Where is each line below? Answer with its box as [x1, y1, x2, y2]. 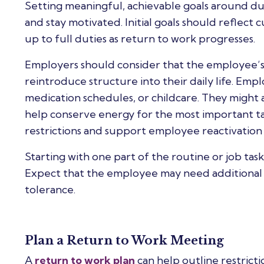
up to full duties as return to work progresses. [25, 31, 255, 45]
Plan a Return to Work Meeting [25, 233, 224, 247]
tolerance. [25, 182, 75, 196]
